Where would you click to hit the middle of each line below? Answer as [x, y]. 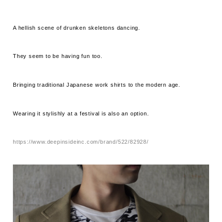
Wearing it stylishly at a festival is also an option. [81, 113]
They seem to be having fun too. [58, 56]
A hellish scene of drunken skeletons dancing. [77, 28]
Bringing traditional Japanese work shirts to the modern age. [97, 84]
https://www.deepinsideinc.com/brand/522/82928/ [81, 142]
